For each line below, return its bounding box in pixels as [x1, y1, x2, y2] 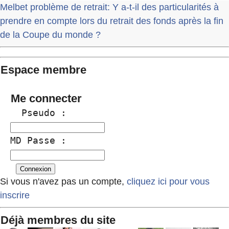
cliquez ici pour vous [124, 176, 210, 187]
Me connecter [11, 92, 82, 105]
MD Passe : [10, 135, 66, 146]
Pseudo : [10, 107, 66, 119]
